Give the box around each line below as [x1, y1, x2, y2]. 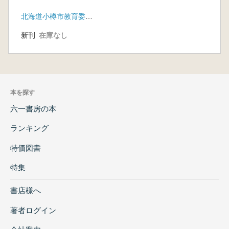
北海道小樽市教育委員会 [85, 12, 93, 21]
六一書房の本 [10, 104, 56, 113]
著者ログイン [10, 205, 56, 215]
